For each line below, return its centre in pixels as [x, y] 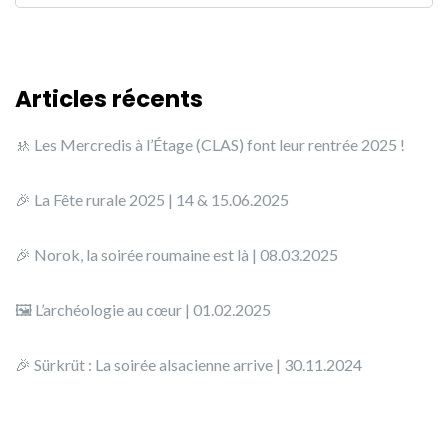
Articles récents [109, 98]
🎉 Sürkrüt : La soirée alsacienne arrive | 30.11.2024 [188, 364]
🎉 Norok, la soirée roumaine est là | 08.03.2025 [176, 254]
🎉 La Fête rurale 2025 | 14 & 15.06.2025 [152, 199]
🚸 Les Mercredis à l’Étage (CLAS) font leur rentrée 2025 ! [210, 144]
